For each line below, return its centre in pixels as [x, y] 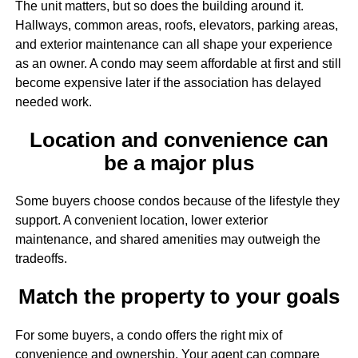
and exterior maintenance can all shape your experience [173, 44]
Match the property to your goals [179, 297]
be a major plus [179, 163]
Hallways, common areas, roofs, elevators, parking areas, [176, 25]
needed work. [53, 101]
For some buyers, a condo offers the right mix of [148, 335]
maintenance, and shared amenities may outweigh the [167, 240]
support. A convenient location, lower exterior [141, 221]
